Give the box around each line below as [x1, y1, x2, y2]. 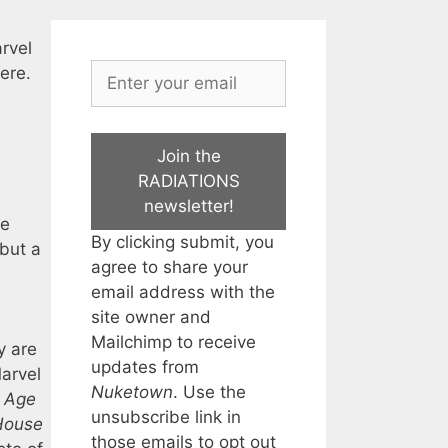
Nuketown [91, 381, 173, 402]
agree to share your [91, 256, 248, 277]
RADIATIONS [137, 170, 240, 191]
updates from [91, 356, 199, 377]
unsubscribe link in [91, 406, 241, 427]
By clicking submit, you [91, 231, 274, 252]
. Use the [173, 381, 246, 402]
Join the [156, 145, 221, 166]
